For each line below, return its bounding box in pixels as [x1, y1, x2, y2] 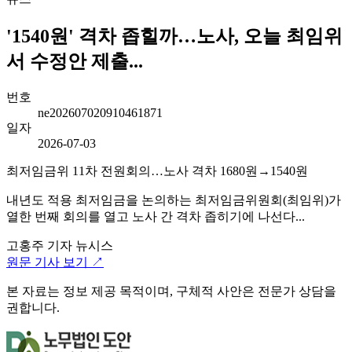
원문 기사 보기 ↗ [6, 255, 104, 269]
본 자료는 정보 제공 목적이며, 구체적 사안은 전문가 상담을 [6, 284, 336, 298]
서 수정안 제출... [6, 50, 143, 71]
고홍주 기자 [6, 238, 72, 252]
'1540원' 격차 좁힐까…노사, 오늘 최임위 [6, 25, 343, 46]
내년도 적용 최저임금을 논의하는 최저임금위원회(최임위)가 [6, 192, 341, 207]
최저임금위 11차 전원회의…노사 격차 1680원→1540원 [6, 163, 308, 178]
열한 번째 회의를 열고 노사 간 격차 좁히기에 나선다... [6, 209, 305, 223]
